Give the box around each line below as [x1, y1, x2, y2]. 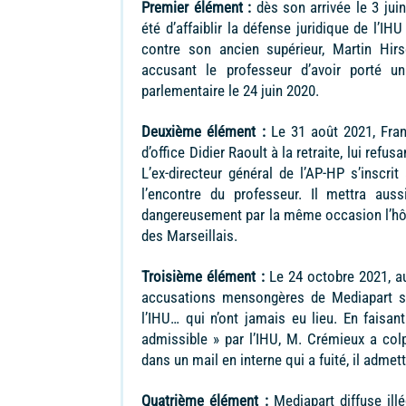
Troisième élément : [141, 267, 265, 286]
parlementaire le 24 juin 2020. [141, 82, 320, 101]
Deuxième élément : [141, 122, 266, 141]
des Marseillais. [141, 227, 238, 246]
